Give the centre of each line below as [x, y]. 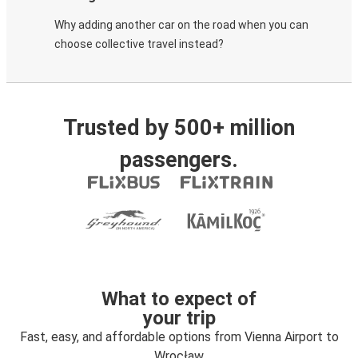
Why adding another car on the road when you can [181, 25]
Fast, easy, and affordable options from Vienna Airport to [179, 337]
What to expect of [179, 299]
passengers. [179, 160]
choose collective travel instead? [139, 44]
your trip [179, 318]
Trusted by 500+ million [179, 128]
